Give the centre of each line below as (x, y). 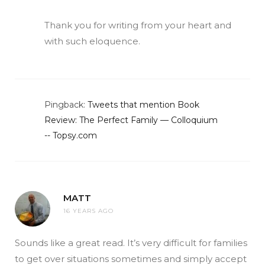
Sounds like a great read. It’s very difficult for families (131, 243)
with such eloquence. (92, 41)
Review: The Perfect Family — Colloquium (131, 120)
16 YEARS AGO (88, 211)
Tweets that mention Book (143, 104)
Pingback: (66, 104)
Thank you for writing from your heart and (138, 25)
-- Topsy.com (71, 135)
